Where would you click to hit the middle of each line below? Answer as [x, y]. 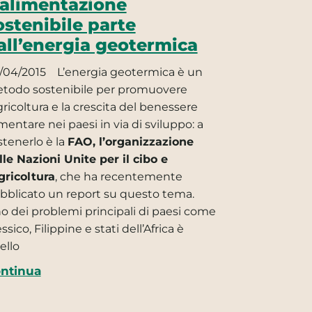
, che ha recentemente [118, 176]
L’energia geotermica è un [128, 72]
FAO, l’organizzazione [130, 141]
